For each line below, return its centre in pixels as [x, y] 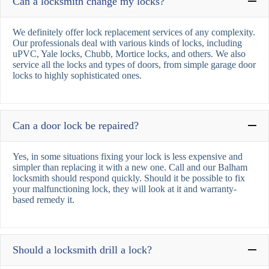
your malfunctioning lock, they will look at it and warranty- [125, 189]
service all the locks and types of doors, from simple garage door [134, 64]
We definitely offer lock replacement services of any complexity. [134, 32]
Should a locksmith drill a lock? [82, 249]
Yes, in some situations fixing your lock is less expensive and [128, 156]
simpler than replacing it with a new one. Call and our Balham [130, 167]
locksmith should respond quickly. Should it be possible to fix [129, 178]
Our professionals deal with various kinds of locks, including [127, 43]
